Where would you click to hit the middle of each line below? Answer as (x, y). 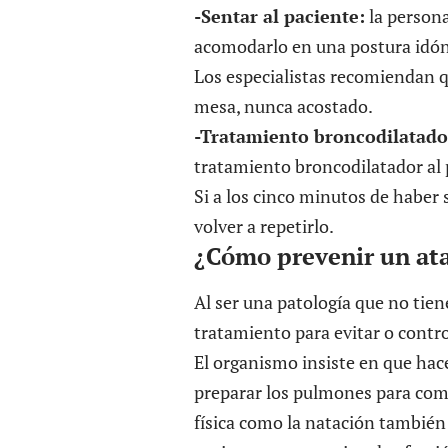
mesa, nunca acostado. (283, 105)
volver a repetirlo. (264, 225)
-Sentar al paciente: (279, 15)
